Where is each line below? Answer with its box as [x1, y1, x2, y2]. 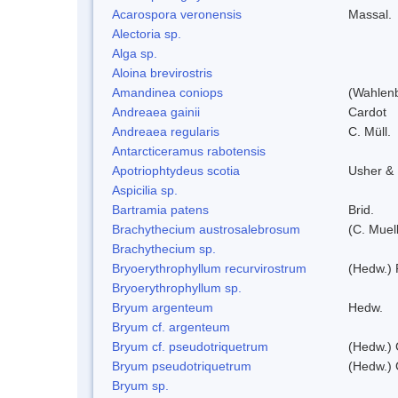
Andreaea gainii [112, 104, 200, 119]
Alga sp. [112, 45, 157, 60]
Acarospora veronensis [112, 6, 242, 21]
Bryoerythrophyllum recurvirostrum [112, 260, 306, 275]
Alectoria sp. [112, 26, 181, 41]
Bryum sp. [112, 378, 169, 393]
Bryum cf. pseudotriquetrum [112, 338, 268, 354]
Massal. [348, 6, 392, 21]
